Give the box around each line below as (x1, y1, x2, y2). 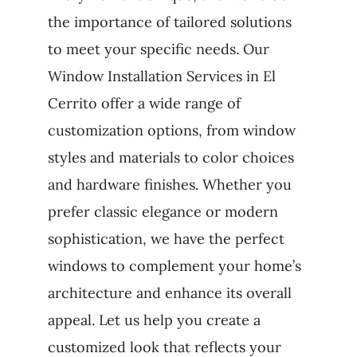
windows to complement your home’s (47, 257, 301, 276)
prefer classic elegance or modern (47, 202, 278, 222)
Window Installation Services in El (47, 67, 276, 86)
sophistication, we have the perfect (47, 229, 284, 249)
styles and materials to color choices (47, 148, 294, 167)
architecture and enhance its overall (47, 284, 292, 303)
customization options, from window (47, 121, 296, 140)
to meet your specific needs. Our (47, 40, 269, 59)
